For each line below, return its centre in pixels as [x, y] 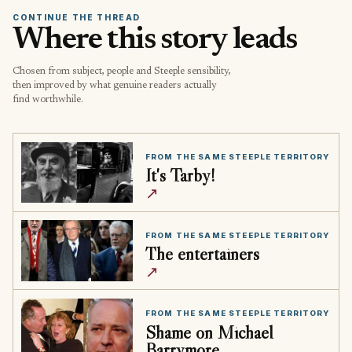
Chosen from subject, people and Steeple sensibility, [122, 72]
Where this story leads [155, 40]
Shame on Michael [209, 332]
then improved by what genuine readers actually [115, 86]
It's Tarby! [180, 175]
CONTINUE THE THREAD [77, 18]
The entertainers [202, 253]
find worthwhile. [48, 100]
